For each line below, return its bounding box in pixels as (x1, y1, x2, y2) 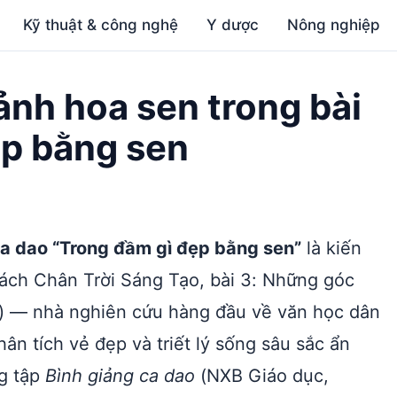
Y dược (206, 16, 260, 34)
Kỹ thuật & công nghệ (23, 16, 179, 34)
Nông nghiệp (287, 16, 381, 34)
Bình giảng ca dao (45, 365, 195, 386)
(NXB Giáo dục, (195, 365, 329, 386)
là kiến (301, 237, 362, 259)
